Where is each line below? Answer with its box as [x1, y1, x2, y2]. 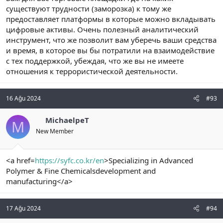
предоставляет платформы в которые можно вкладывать [6, 14, 216, 24]
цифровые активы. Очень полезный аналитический [6, 24, 199, 35]
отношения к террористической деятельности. [6, 66, 178, 77]
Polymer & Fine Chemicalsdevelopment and [6, 165, 156, 176]
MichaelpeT [45, 115, 89, 125]
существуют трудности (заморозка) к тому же [6, 3, 171, 14]
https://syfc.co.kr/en [35, 155, 104, 165]
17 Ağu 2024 [6, 204, 41, 213]
